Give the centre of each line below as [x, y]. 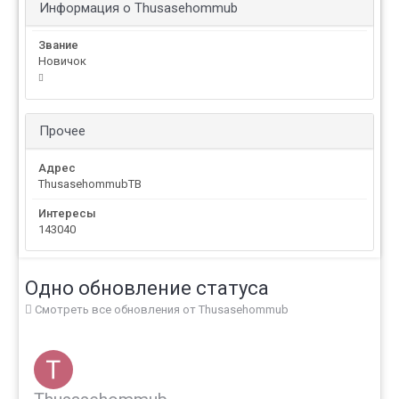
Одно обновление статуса [147, 289]
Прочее [62, 131]
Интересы [67, 214]
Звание [58, 45]
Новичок [62, 61]
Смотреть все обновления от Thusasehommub [160, 310]
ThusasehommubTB [90, 184]
